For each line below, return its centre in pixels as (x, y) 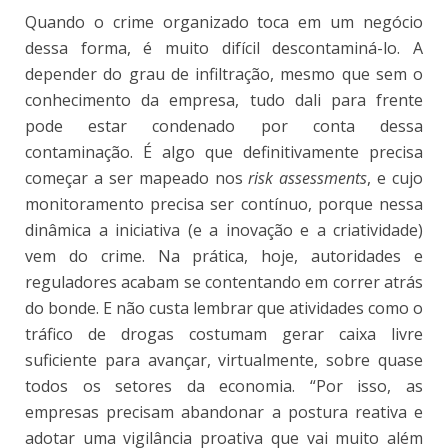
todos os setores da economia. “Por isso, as (224, 385)
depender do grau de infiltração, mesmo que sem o (224, 73)
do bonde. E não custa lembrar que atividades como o (224, 307)
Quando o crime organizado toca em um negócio (224, 21)
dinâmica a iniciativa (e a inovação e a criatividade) (224, 229)
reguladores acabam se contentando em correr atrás (224, 281)
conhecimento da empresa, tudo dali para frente (224, 99)
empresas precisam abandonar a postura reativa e (224, 411)
